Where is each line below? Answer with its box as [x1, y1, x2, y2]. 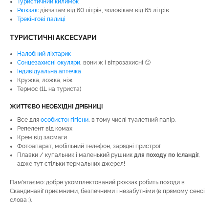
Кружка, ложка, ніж [17, 77, 73, 84]
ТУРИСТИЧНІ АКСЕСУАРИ [10, 34, 97, 42]
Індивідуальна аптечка [17, 68, 81, 75]
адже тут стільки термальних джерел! [17, 160, 125, 167]
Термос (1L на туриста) [17, 86, 81, 92]
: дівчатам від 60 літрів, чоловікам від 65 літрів [38, 7, 169, 14]
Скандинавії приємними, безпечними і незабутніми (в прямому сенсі [10, 188, 205, 195]
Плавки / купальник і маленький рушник [17, 152, 134, 158]
